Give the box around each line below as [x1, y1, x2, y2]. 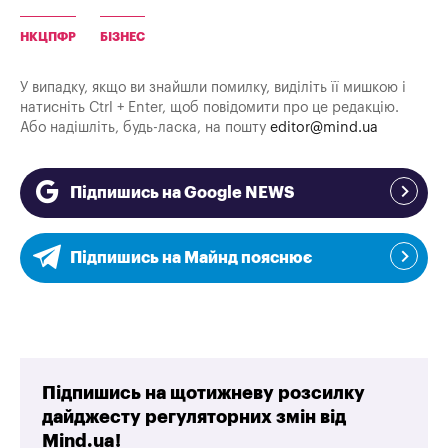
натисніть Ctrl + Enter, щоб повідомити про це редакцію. [20, 100, 399, 116]
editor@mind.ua [270, 120, 378, 136]
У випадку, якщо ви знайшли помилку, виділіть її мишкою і [20, 80, 406, 96]
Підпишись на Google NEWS [70, 185, 294, 202]
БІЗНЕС [100, 31, 145, 44]
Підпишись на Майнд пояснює [70, 250, 312, 267]
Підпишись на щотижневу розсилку [42, 383, 366, 402]
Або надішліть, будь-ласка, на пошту [20, 120, 270, 136]
